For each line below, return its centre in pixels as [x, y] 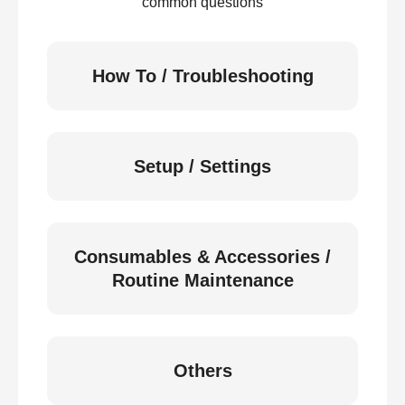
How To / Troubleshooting [202, 76]
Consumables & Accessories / [202, 257]
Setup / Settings [202, 166]
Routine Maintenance [202, 280]
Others [202, 371]
